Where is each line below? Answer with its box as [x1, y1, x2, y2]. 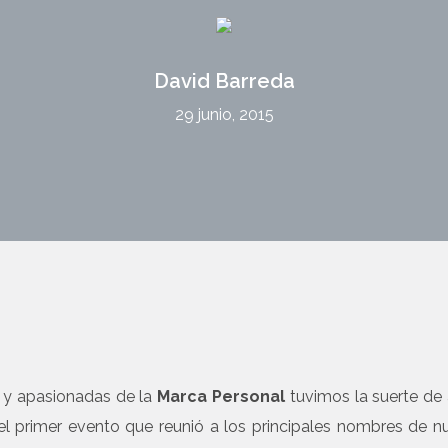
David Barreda [153, 69, 295, 93]
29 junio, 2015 [174, 105, 274, 124]
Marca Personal [157, 387, 285, 406]
